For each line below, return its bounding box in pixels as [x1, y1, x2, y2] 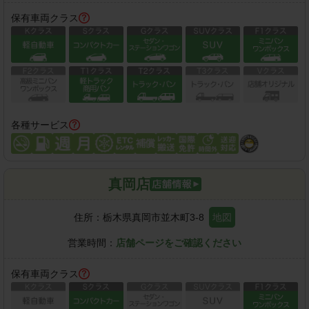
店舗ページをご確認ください [116, 237, 241, 248]
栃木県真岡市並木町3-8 [103, 211, 204, 223]
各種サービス [11, 119, 69, 130]
